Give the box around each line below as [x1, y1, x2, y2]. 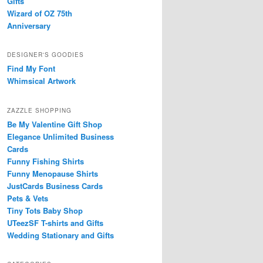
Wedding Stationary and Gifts [7, 229, 114, 241]
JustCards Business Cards [7, 180, 103, 191]
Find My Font [7, 63, 55, 75]
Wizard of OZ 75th [7, 8, 72, 19]
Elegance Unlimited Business [7, 130, 114, 142]
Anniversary [7, 20, 50, 32]
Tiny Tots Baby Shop [7, 204, 83, 216]
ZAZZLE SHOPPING [7, 106, 72, 114]
